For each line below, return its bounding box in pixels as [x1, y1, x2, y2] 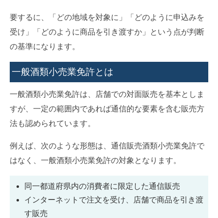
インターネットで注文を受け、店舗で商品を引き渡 [24, 195, 203, 204]
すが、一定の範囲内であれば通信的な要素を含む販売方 [10, 104, 204, 113]
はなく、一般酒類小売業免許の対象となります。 [10, 156, 181, 164]
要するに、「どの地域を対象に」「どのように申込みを [10, 13, 204, 21]
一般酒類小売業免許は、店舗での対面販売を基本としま [10, 90, 204, 98]
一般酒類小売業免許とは [12, 66, 113, 77]
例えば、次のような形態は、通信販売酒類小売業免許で [10, 141, 204, 150]
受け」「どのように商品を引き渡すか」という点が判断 [10, 27, 204, 36]
